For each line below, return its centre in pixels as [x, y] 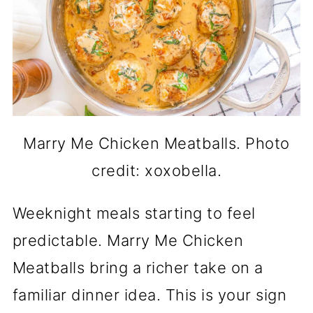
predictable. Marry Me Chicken [128, 240]
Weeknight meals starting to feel [134, 213]
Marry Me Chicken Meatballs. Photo [156, 143]
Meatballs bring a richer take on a [138, 267]
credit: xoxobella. [156, 170]
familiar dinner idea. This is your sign [150, 294]
